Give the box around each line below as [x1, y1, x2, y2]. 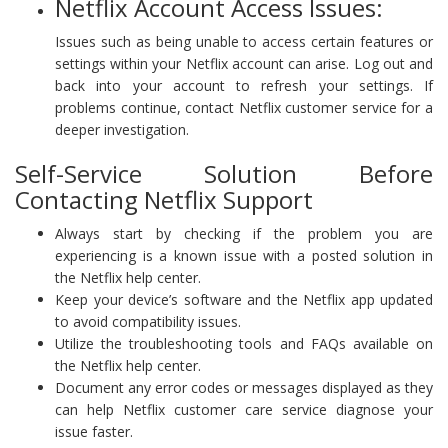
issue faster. [55, 421, 133, 441]
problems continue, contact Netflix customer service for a [55, 97, 433, 117]
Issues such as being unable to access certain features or [55, 31, 433, 51]
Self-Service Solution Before [15, 156, 433, 190]
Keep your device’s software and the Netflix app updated [55, 289, 433, 309]
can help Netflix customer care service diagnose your [55, 399, 433, 419]
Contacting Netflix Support [15, 182, 313, 216]
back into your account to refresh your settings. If [55, 75, 433, 95]
